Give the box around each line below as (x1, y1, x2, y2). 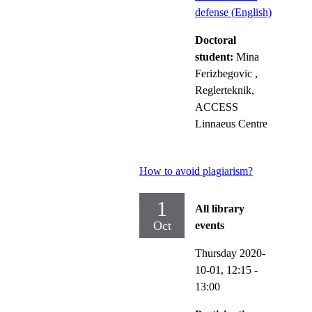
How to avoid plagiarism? (139, 164, 253, 177)
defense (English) (195, 6, 272, 18)
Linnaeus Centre (195, 117, 267, 130)
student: (195, 50, 236, 63)
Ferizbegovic (195, 67, 252, 79)
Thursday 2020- (195, 247, 265, 259)
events (195, 219, 224, 231)
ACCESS (195, 100, 238, 113)
